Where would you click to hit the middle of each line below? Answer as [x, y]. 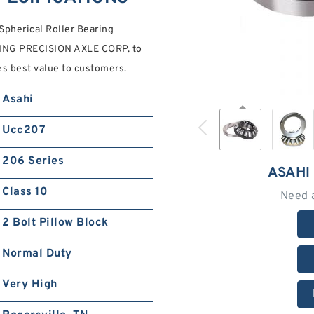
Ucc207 [24, 130]
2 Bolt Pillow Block [55, 223]
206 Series [33, 161]
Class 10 [25, 192]
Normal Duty [37, 254]
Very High [30, 285]
